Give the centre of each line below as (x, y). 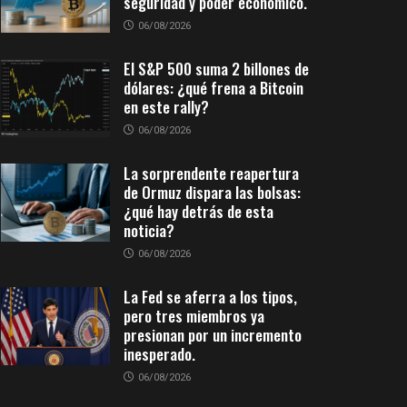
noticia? (149, 230)
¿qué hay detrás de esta (199, 211)
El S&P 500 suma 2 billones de (216, 69)
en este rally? (166, 107)
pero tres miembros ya (194, 316)
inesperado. (159, 354)
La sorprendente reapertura (211, 173)
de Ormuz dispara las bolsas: (212, 192)
